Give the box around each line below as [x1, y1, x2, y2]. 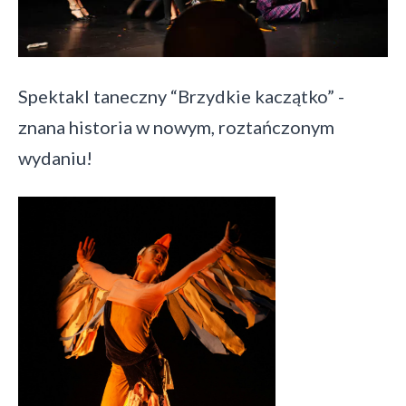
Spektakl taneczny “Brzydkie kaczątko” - [18, 85, 344, 108]
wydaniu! [18, 147, 92, 169]
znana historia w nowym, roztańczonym [18, 116, 334, 139]
